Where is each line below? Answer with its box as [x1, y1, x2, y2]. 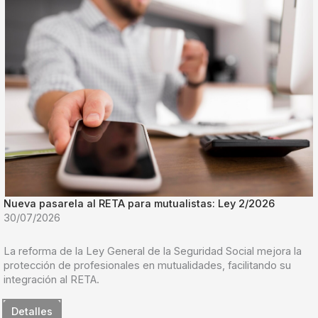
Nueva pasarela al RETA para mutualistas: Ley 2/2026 [4, 197, 275, 211]
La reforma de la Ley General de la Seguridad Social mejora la [4, 244, 302, 258]
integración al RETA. [4, 273, 99, 286]
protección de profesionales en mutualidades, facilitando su [4, 258, 291, 272]
